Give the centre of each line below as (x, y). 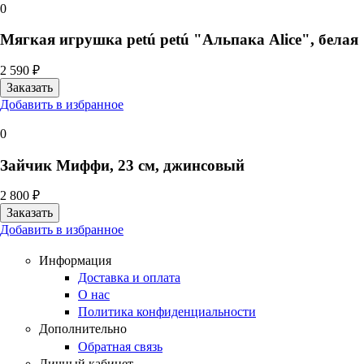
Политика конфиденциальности (167, 312)
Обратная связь (120, 346)
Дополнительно (83, 329)
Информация (75, 260)
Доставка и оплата (129, 277)
